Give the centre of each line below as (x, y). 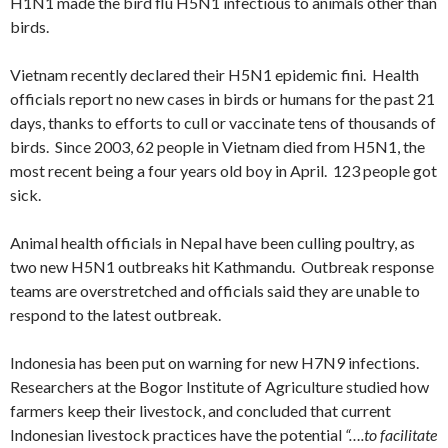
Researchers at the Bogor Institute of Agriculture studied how (219, 386)
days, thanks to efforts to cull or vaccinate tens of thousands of (223, 122)
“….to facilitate (391, 434)
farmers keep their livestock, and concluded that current (200, 410)
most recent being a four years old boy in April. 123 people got (223, 170)
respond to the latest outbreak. (115, 314)
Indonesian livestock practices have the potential (177, 434)
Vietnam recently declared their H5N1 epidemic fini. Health (214, 74)
